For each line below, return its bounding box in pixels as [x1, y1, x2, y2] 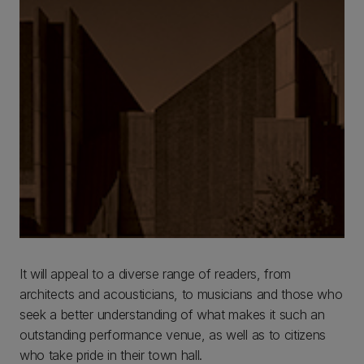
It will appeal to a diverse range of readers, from [19, 265, 291, 282]
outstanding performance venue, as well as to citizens [19, 326, 327, 343]
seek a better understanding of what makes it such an [19, 305, 325, 323]
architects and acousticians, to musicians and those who [19, 285, 343, 302]
